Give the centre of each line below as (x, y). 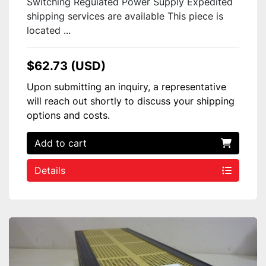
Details (50, 171)
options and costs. (68, 115)
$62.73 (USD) (66, 66)
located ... (49, 31)
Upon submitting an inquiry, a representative (126, 87)
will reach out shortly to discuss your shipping (131, 101)
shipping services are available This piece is (125, 16)
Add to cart (61, 143)
